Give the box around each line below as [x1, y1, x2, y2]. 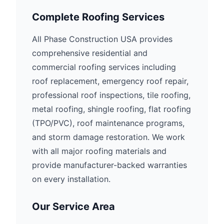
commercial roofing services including [32, 62, 176, 72]
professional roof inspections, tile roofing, [32, 90, 190, 100]
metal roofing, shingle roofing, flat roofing [32, 104, 191, 114]
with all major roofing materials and [32, 146, 166, 156]
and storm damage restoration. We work [32, 132, 185, 142]
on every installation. [32, 174, 110, 184]
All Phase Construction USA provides [32, 34, 172, 44]
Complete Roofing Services [32, 11, 164, 23]
